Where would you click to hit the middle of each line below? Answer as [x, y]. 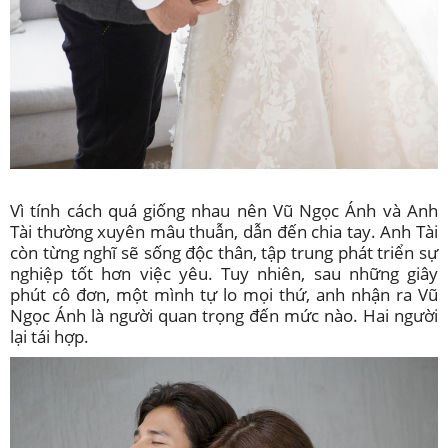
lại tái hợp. [49, 336]
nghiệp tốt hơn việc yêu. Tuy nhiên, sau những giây [224, 273]
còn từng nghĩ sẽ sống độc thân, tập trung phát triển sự [224, 252]
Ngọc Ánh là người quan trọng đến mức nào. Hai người [224, 315]
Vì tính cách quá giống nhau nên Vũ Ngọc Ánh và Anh [224, 210]
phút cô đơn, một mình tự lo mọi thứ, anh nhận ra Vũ [224, 294]
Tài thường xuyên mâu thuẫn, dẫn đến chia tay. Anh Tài [224, 231]
